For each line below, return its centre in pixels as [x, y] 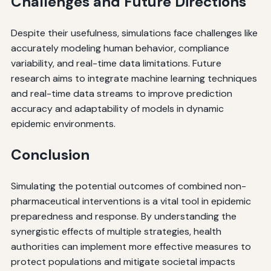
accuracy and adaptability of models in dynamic [117, 108]
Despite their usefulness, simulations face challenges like [134, 33]
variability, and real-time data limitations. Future [116, 63]
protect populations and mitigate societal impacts [123, 261]
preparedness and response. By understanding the [123, 216]
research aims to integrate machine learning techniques [134, 78]
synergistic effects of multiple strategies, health [116, 231]
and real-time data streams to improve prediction [121, 93]
